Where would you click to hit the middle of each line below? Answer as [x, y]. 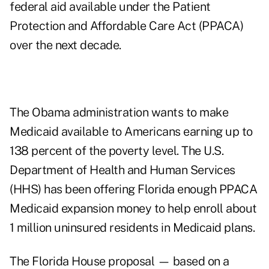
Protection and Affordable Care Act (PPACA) [126, 26]
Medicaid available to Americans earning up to [131, 132]
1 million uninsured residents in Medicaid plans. [132, 228]
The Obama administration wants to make [119, 113]
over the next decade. [65, 45]
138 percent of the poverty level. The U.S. [116, 151]
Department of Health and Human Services [122, 170]
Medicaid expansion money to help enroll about [133, 209]
